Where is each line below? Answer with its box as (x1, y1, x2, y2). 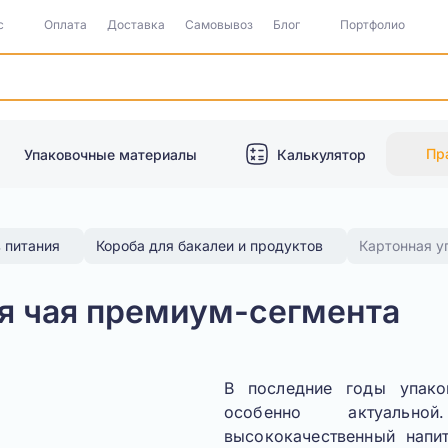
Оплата (44, 17, 87, 32)
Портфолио (340, 17, 405, 32)
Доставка (107, 17, 165, 32)
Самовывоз (185, 17, 253, 32)
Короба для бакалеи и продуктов (96, 237, 323, 254)
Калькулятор (277, 145, 366, 163)
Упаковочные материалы (24, 145, 197, 163)
